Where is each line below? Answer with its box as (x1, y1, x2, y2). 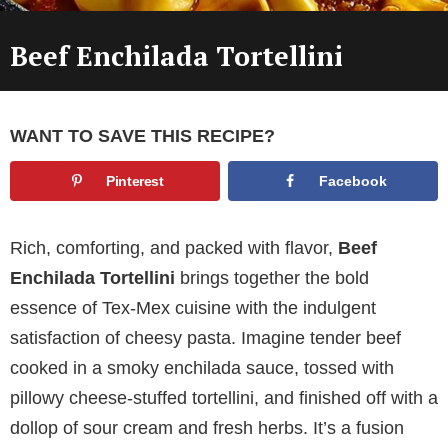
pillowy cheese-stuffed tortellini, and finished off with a (10, 387, 438, 408)
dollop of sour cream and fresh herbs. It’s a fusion (10, 417, 404, 438)
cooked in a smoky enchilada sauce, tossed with (10, 357, 394, 378)
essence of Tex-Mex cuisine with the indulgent (10, 297, 376, 318)
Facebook (319, 173, 388, 190)
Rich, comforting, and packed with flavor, (10, 237, 338, 258)
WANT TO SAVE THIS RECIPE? (10, 126, 275, 147)
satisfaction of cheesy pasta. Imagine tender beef (10, 327, 401, 348)
